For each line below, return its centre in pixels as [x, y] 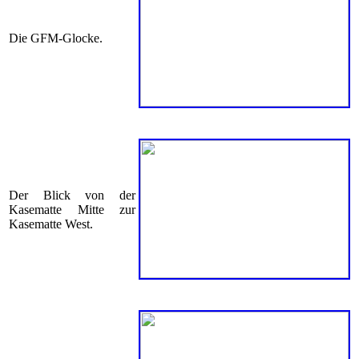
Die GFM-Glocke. [56, 38]
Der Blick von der [72, 196]
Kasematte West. [51, 224]
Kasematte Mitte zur [72, 210]
